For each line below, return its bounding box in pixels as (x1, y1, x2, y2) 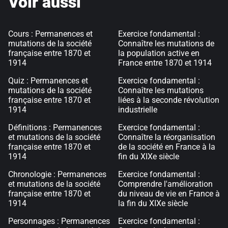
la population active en (118, 48, 199, 58)
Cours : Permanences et (8, 29, 93, 39)
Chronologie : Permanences (8, 169, 106, 179)
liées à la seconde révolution (118, 95, 219, 105)
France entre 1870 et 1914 (118, 58, 212, 68)
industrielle (118, 105, 157, 115)
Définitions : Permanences (8, 123, 102, 132)
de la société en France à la (118, 142, 215, 152)
